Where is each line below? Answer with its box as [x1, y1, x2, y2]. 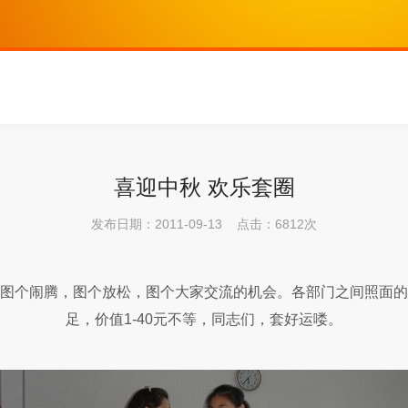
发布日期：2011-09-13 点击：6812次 [91, 217, 317, 231]
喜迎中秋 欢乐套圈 [113, 175, 295, 199]
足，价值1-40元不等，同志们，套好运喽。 [66, 311, 342, 327]
